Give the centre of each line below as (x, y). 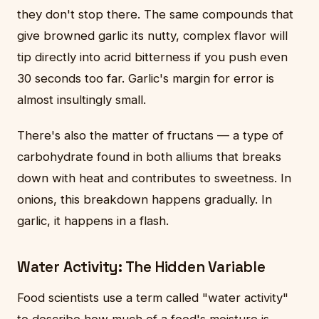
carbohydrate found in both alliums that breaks (149, 156)
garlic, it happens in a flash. (93, 220)
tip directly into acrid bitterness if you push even (152, 57)
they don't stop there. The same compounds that (155, 14)
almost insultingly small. (82, 99)
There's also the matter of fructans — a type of (150, 135)
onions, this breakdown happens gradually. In (145, 199)
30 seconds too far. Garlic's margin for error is (146, 78)
